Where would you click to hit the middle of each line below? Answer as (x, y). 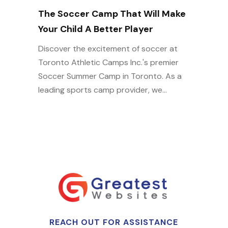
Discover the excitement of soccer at (108, 49)
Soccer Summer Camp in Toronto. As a (110, 76)
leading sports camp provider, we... (102, 90)
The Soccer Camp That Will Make (112, 14)
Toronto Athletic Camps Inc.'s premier (108, 62)
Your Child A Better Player (95, 29)
